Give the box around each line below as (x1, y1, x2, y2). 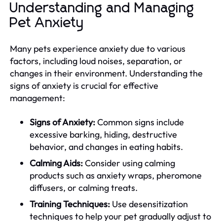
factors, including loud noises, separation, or (10, 55, 183, 67)
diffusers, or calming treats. (30, 182, 138, 193)
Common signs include (95, 116, 184, 128)
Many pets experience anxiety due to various (10, 42, 185, 54)
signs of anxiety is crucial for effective (10, 79, 158, 91)
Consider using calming (83, 157, 175, 169)
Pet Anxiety (10, 16, 84, 30)
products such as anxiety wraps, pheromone (30, 169, 202, 181)
